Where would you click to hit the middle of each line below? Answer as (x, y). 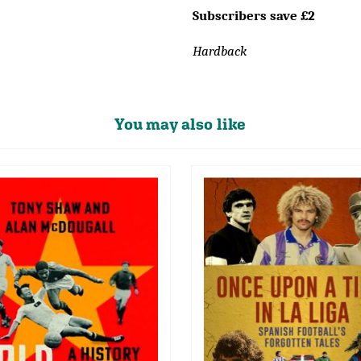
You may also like (180, 124)
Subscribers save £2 (254, 15)
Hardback (220, 51)
